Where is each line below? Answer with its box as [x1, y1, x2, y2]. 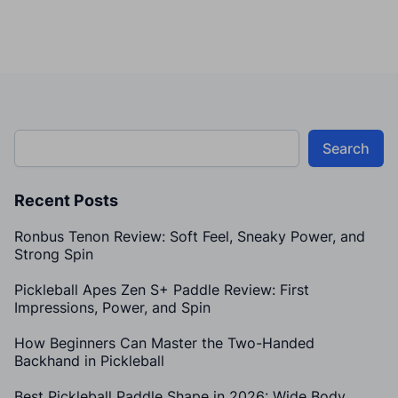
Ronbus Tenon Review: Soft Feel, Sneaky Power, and [14, 227, 365, 245]
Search [322, 139, 370, 157]
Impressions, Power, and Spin [14, 298, 211, 316]
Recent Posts [14, 190, 118, 210]
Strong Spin [14, 244, 93, 263]
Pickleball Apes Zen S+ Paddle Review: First [14, 280, 309, 298]
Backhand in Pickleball [14, 351, 164, 370]
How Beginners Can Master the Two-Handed [14, 333, 314, 352]
